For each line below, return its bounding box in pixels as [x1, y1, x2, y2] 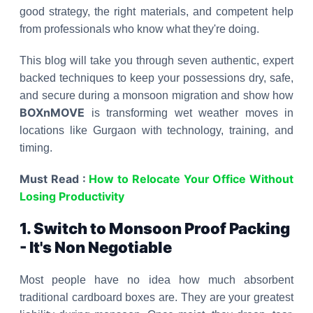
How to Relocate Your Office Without [89, 172, 293, 186]
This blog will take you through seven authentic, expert [20, 54, 293, 66]
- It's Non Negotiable [20, 238, 172, 256]
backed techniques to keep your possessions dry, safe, [20, 72, 293, 84]
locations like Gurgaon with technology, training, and [20, 124, 293, 136]
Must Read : [20, 172, 89, 186]
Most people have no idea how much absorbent [20, 274, 293, 286]
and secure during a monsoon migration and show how [20, 89, 293, 101]
